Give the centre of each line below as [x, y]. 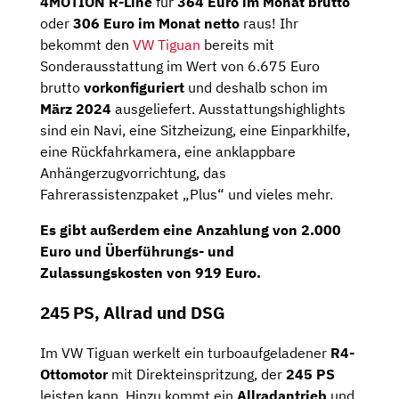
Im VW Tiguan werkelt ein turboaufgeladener [185, 352]
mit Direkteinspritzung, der [197, 374]
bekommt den [86, 45]
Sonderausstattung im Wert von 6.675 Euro [180, 66]
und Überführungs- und [153, 252]
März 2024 [76, 109]
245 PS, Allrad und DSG [133, 313]
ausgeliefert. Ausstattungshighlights [228, 109]
